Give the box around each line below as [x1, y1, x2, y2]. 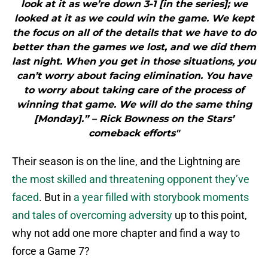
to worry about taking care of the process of [24, 84, 244, 96]
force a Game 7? [12, 245, 90, 258]
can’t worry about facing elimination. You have [16, 70, 252, 82]
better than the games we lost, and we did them [12, 41, 256, 53]
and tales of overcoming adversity [12, 209, 172, 222]
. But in [39, 191, 74, 204]
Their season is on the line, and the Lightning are [12, 155, 240, 168]
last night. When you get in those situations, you [12, 56, 256, 68]
